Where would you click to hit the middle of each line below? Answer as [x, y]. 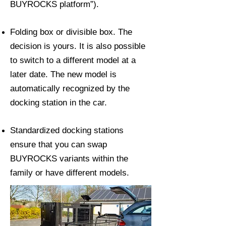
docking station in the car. [59, 102]
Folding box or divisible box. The [71, 32]
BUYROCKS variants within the [69, 158]
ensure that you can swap [59, 144]
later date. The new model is [63, 74]
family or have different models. [70, 173]
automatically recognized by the [70, 88]
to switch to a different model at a [73, 60]
